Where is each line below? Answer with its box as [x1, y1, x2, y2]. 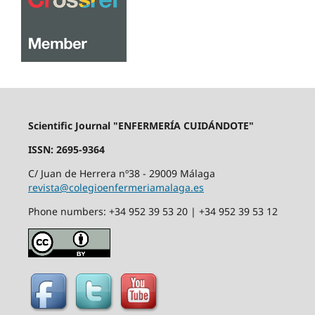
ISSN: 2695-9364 [27, 142, 105, 156]
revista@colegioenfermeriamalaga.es [27, 180, 204, 194]
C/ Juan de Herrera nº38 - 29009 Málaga [27, 166, 215, 180]
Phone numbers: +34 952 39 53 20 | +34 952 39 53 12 [27, 204, 278, 218]
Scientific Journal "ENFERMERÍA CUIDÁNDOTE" [27, 118, 254, 132]
